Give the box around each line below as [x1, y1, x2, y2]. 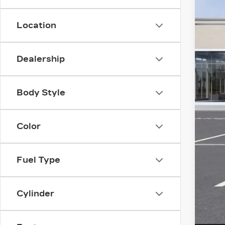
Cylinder [17, 189, 54, 198]
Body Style [17, 88, 65, 97]
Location [17, 21, 56, 30]
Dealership [17, 54, 65, 64]
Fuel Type [17, 155, 60, 165]
